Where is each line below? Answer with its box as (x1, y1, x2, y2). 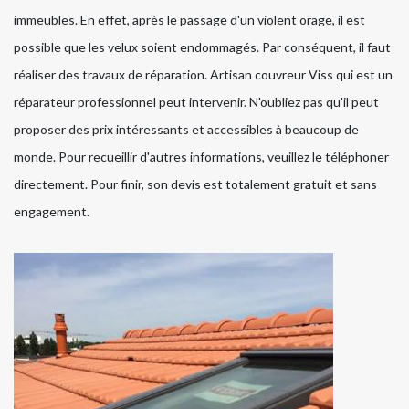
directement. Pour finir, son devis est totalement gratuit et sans (14, 176, 377, 193)
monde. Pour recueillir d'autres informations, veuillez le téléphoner (14, 149, 389, 165)
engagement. (14, 204, 89, 220)
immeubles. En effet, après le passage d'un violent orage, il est (14, 12, 365, 28)
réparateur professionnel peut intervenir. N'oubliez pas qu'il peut (14, 94, 379, 110)
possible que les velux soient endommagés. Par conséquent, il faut (14, 39, 391, 56)
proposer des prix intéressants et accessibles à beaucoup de (14, 121, 359, 138)
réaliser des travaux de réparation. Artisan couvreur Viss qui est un (14, 67, 393, 83)
